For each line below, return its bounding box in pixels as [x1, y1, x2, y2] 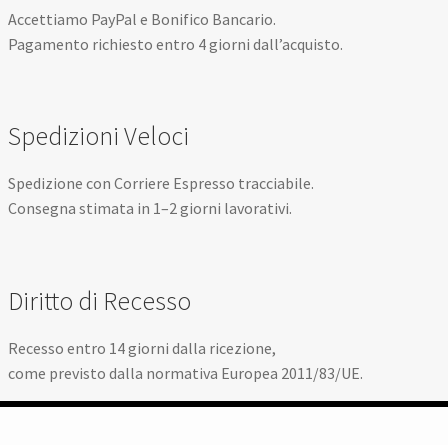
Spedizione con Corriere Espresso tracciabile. [8, 173, 315, 194]
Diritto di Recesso [8, 284, 192, 317]
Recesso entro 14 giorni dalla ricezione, [8, 337, 277, 358]
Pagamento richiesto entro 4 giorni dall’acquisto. [8, 34, 344, 55]
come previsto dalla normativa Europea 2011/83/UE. [8, 362, 364, 383]
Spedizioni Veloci [8, 120, 190, 153]
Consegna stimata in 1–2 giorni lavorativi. [8, 198, 293, 219]
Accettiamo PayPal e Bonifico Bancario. [8, 9, 277, 30]
